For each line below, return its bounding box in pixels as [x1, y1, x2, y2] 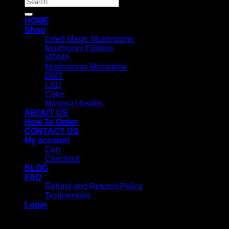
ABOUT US [25, 108, 68, 117]
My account [25, 135, 70, 145]
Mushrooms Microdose [45, 62, 127, 71]
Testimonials [45, 191, 90, 200]
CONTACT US [25, 126, 79, 135]
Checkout [45, 154, 80, 163]
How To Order [25, 117, 78, 126]
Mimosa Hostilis [45, 99, 103, 108]
